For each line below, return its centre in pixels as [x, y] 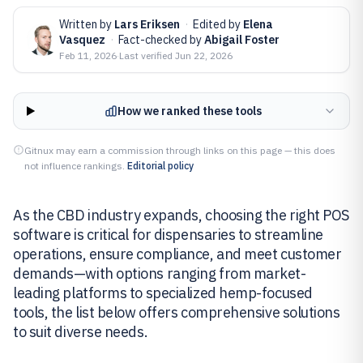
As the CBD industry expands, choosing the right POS [181, 215]
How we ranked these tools [189, 111]
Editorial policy [160, 166]
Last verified [147, 56]
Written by [87, 24]
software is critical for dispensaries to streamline [169, 235]
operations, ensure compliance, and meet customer [177, 254]
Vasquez [82, 40]
